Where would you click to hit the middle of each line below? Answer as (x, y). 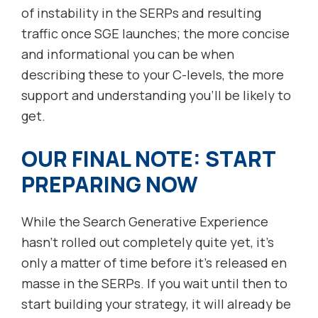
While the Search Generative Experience (145, 222)
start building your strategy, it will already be (156, 304)
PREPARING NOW (110, 185)
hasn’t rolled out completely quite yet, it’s (148, 242)
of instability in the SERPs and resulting (141, 13)
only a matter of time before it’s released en (154, 263)
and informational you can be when (128, 54)
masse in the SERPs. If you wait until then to (154, 284)
